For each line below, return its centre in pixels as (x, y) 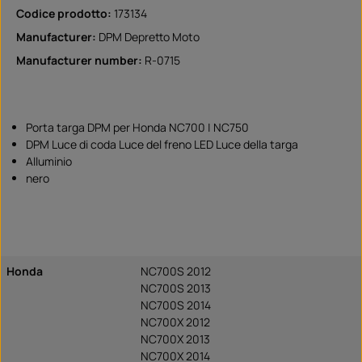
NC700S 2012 (176, 271)
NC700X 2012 (175, 322)
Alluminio (49, 162)
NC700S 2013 (176, 288)
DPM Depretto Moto (149, 37)
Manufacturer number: (80, 61)
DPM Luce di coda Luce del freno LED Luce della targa (162, 145)
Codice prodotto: (65, 14)
